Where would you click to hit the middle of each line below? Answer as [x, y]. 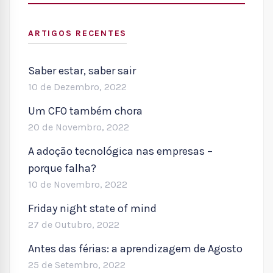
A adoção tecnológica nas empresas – [120, 151]
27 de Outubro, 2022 [74, 224]
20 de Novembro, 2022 [79, 127]
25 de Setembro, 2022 [77, 264]
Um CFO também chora [85, 111]
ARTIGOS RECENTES [77, 33]
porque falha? [62, 168]
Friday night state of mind [92, 208]
